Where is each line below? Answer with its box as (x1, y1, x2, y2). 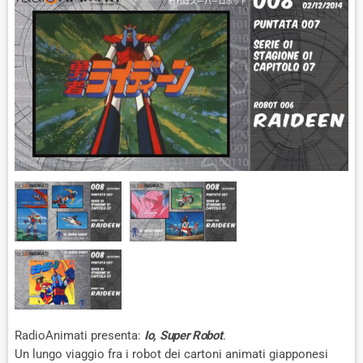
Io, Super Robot (144, 327, 223, 343)
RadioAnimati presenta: (15, 327, 144, 343)
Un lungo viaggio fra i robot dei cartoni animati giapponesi (15, 346, 328, 361)
